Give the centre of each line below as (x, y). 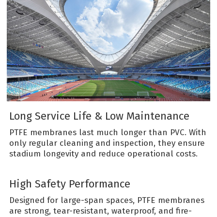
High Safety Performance (70, 184)
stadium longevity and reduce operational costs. (104, 154)
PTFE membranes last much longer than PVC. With (108, 133)
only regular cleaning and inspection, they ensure (107, 143)
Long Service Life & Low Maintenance (100, 116)
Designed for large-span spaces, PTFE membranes (107, 201)
